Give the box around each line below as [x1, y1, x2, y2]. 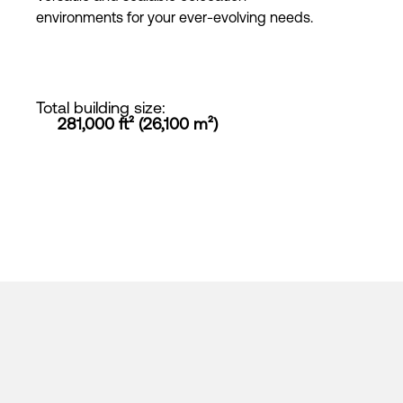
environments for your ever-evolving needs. [36, 9, 313, 25]
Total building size [36, 98, 162, 117]
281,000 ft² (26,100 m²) [58, 114, 218, 133]
